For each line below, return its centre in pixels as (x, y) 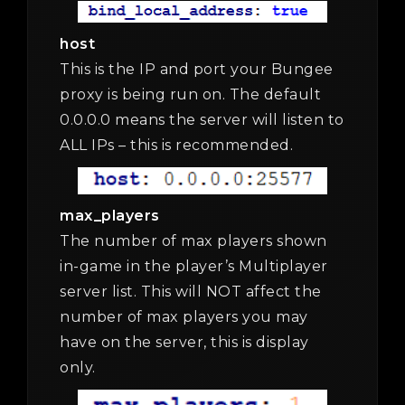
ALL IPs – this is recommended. (176, 146)
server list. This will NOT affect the (191, 291)
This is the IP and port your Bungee (197, 70)
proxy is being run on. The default (190, 95)
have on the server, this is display (184, 342)
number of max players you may (184, 316)
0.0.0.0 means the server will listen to (202, 120)
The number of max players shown (193, 240)
